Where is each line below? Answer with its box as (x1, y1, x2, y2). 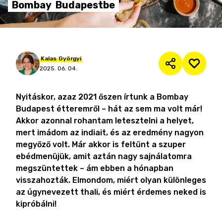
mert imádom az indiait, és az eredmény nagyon (16, 128, 204, 137)
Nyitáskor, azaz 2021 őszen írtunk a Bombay (16, 92, 188, 102)
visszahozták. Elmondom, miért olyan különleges (16, 175, 206, 185)
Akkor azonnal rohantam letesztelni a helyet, (16, 116, 194, 125)
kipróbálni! (16, 199, 56, 209)
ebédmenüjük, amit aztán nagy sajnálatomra (16, 152, 192, 161)
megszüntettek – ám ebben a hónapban (16, 164, 173, 173)
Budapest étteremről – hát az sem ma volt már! (16, 104, 202, 113)
